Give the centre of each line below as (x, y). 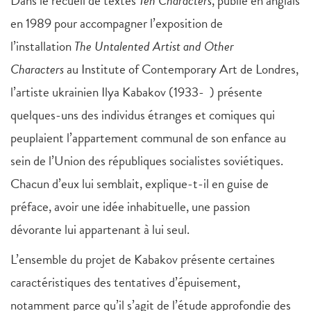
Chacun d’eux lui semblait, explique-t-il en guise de (140, 184)
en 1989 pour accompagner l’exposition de (117, 24)
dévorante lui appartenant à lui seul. (100, 230)
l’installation (42, 47)
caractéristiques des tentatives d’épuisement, (125, 283)
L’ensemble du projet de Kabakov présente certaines (143, 260)
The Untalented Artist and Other (154, 47)
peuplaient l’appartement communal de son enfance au (148, 138)
